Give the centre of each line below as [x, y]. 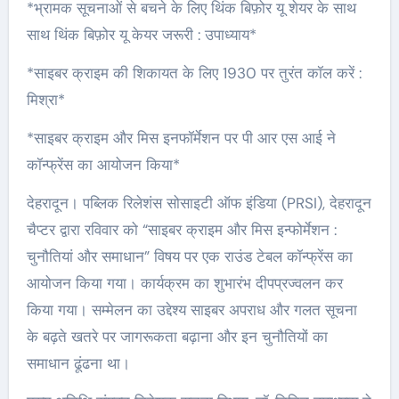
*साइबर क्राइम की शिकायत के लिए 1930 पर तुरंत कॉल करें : [194, 73]
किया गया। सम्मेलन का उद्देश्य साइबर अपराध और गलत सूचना [191, 310]
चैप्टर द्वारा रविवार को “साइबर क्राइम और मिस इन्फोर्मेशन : [181, 230]
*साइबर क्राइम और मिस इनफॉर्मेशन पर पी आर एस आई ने [181, 138]
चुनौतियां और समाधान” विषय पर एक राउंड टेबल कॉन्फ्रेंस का [189, 257]
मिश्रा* [45, 100]
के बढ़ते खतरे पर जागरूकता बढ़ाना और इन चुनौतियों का [177, 337]
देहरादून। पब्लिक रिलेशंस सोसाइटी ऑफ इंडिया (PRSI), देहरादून [199, 204]
